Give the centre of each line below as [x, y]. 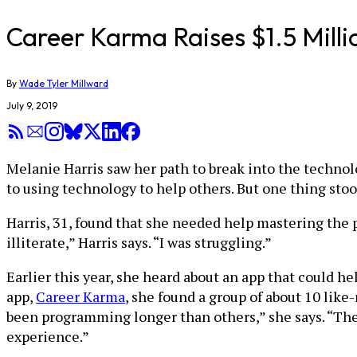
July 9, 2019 [32, 106]
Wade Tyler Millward [64, 83]
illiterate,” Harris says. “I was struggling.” [139, 242]
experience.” [48, 336]
